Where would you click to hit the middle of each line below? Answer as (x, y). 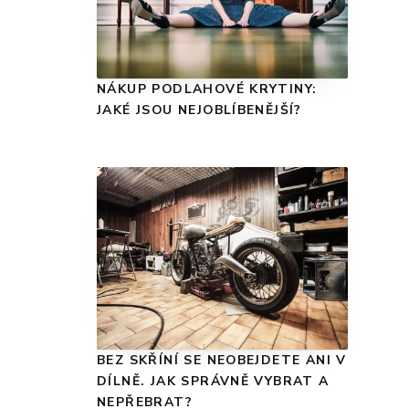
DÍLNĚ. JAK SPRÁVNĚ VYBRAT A (213, 381)
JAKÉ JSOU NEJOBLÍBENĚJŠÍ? (199, 110)
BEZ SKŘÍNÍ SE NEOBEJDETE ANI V (222, 360)
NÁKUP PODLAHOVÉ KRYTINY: (207, 89)
